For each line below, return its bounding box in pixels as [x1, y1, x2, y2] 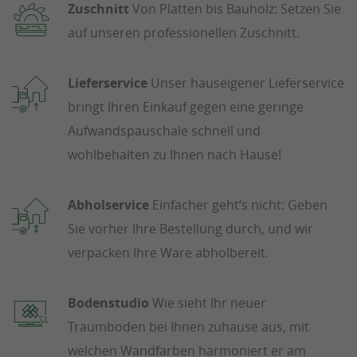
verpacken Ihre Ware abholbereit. [68, 243, 269, 261]
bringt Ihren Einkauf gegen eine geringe [68, 97, 304, 116]
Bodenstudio [68, 293, 152, 312]
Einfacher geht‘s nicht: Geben [149, 195, 328, 214]
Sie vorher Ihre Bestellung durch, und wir [68, 219, 313, 237]
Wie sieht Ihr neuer [152, 293, 266, 312]
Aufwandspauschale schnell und [68, 121, 261, 139]
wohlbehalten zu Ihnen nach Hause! [68, 145, 281, 163]
